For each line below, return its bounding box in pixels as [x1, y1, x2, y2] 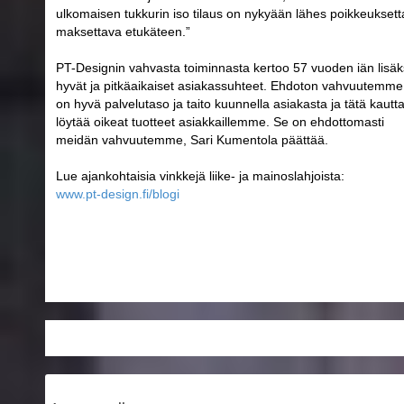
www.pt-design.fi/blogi [56, 186, 179, 201]
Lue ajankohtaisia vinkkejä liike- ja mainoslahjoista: [56, 168, 344, 183]
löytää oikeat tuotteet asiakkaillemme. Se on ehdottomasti [56, 114, 384, 129]
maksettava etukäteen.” [56, 23, 190, 39]
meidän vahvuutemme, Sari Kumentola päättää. [56, 132, 328, 147]
